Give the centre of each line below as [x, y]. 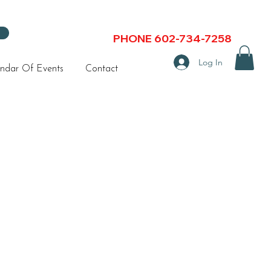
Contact [102, 69]
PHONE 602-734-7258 [172, 38]
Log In [210, 62]
